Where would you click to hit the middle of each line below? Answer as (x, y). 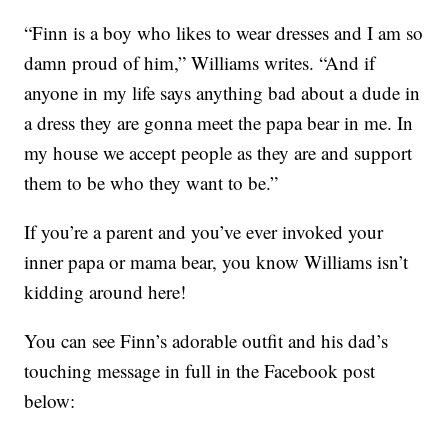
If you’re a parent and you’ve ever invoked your (204, 232)
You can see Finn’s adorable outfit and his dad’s (206, 341)
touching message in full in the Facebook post (200, 371)
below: (50, 401)
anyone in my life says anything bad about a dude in (222, 93)
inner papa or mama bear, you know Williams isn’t (216, 262)
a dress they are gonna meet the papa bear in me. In (219, 123)
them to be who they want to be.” (151, 183)
